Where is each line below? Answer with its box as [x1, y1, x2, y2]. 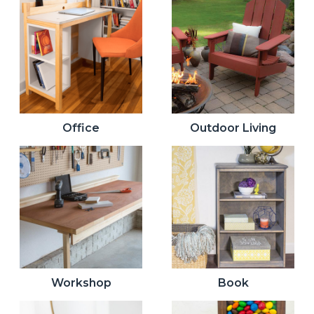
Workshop [50, 276, 111, 290]
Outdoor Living [190, 121, 276, 135]
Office [62, 121, 100, 135]
